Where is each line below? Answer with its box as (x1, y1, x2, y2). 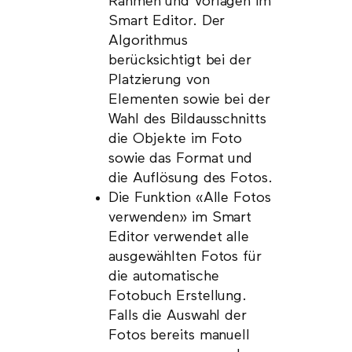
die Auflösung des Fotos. (108, 170, 273, 185)
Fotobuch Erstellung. (108, 288, 247, 303)
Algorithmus (108, 33, 188, 48)
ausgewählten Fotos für (108, 249, 262, 264)
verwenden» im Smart (108, 210, 252, 225)
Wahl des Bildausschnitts (108, 112, 266, 126)
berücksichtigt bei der (108, 53, 251, 68)
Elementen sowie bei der (108, 92, 270, 107)
